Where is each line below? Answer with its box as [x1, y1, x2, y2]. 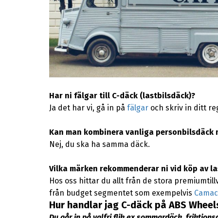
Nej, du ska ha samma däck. [49, 139, 150, 149]
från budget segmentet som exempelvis [49, 188, 194, 198]
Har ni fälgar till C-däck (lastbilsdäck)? [49, 91, 195, 100]
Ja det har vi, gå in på [49, 103, 127, 112]
